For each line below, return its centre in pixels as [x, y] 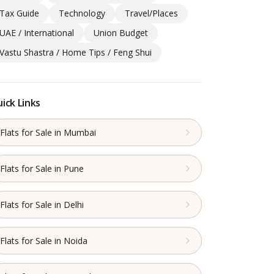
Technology [82, 13]
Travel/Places [151, 13]
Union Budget [120, 33]
